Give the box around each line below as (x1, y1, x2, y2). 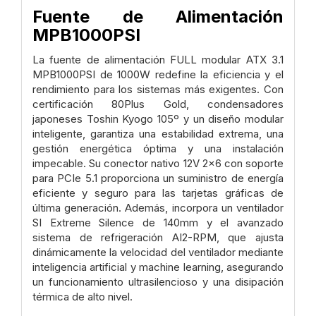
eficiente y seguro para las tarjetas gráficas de (32, 186, 284, 200)
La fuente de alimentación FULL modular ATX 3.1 (32, 52, 284, 66)
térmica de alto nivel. (32, 289, 133, 303)
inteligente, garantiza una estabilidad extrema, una (32, 126, 284, 140)
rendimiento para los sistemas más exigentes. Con (32, 82, 284, 96)
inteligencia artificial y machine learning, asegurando (32, 260, 284, 274)
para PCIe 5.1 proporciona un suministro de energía (32, 171, 284, 185)
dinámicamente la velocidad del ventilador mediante (32, 245, 284, 259)
